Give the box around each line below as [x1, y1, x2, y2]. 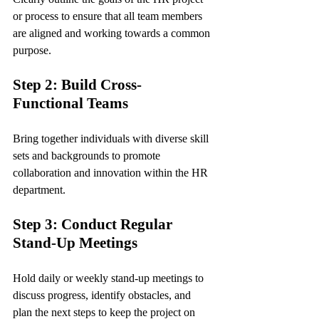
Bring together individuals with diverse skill [13, 132, 211, 145]
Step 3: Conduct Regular [13, 216, 176, 234]
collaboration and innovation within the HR [13, 167, 211, 179]
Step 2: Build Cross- [13, 76, 142, 94]
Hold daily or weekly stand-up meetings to [13, 272, 206, 285]
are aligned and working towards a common [13, 27, 213, 40]
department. [13, 184, 66, 197]
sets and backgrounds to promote [13, 150, 163, 162]
